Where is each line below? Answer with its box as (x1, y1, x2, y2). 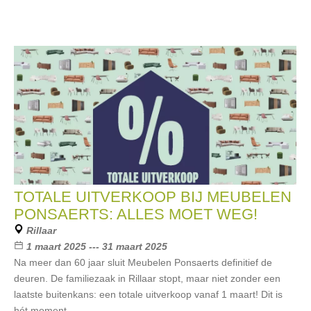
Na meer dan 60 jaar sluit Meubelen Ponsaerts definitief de (14, 257, 272, 268)
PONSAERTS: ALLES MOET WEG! (14, 205, 258, 223)
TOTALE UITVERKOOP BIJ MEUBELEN (14, 188, 292, 205)
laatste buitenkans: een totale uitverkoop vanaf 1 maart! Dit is (14, 289, 283, 300)
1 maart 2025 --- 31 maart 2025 (26, 241, 167, 252)
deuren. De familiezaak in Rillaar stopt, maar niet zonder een (14, 273, 280, 284)
